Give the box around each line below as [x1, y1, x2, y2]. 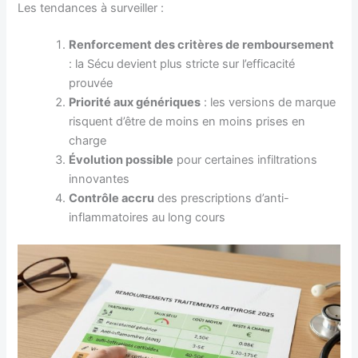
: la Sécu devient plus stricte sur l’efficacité [69, 56, 296, 71]
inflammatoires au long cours [69, 209, 226, 225]
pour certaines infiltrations [173, 152, 318, 167]
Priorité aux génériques [69, 94, 201, 109]
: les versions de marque [201, 94, 336, 109]
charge [69, 133, 107, 148]
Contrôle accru [69, 190, 155, 205]
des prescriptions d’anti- [154, 190, 290, 205]
